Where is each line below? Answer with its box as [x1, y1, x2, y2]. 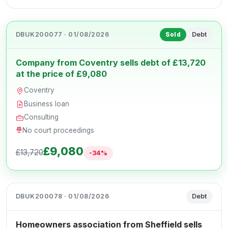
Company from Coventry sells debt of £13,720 [15, 58, 206, 68]
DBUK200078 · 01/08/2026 [15, 192, 109, 201]
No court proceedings [22, 126, 95, 135]
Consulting [24, 112, 59, 121]
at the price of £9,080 [15, 69, 107, 79]
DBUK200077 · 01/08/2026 [15, 31, 109, 39]
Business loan [24, 99, 70, 108]
